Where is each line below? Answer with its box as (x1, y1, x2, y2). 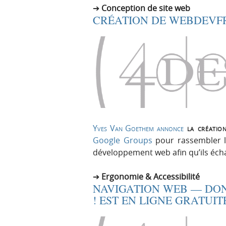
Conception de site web (101, 2, 190, 14)
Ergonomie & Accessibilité (101, 171, 200, 183)
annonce (157, 123, 184, 134)
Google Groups (93, 135, 152, 146)
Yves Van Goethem (93, 123, 154, 134)
